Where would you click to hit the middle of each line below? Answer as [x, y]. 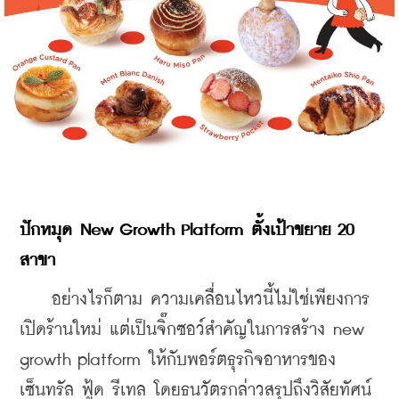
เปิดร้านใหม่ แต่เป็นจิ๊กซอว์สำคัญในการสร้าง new [192, 330]
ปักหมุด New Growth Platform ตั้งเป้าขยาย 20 [187, 230]
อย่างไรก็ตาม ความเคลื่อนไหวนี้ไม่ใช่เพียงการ [195, 299]
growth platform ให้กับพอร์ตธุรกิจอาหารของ [178, 360]
